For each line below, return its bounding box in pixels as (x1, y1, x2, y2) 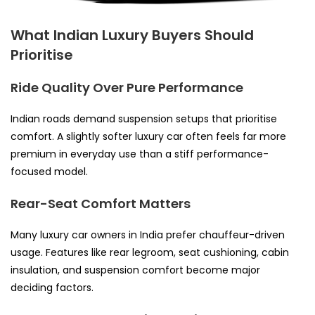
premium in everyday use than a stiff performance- (11, 147, 269, 162)
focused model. (11, 165, 88, 179)
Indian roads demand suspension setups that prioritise (11, 112, 277, 127)
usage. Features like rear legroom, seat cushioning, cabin (11, 245, 289, 260)
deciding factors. (11, 281, 94, 295)
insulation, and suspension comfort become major (11, 263, 260, 278)
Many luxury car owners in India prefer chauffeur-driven (11, 228, 285, 243)
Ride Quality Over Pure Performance (11, 79, 243, 97)
